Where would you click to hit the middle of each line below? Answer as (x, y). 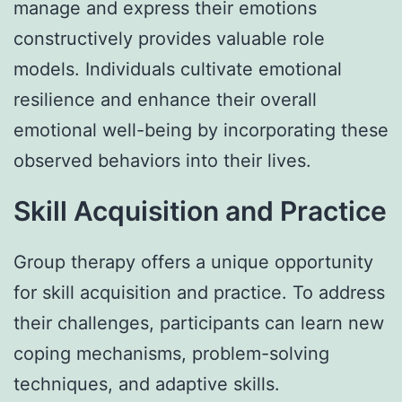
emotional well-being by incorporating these (201, 131)
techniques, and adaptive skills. (147, 385)
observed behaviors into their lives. (162, 161)
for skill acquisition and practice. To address (199, 293)
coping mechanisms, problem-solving (171, 354)
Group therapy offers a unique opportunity (193, 262)
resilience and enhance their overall (165, 100)
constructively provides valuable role (169, 39)
